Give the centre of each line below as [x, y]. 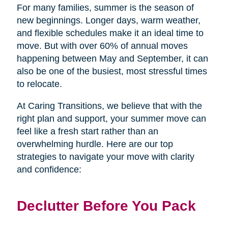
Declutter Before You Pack [106, 206]
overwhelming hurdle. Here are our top [95, 144]
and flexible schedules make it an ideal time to [110, 33]
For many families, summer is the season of [105, 8]
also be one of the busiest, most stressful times [112, 72]
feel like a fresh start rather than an [87, 132]
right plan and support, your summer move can [111, 119]
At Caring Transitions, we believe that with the [109, 106]
